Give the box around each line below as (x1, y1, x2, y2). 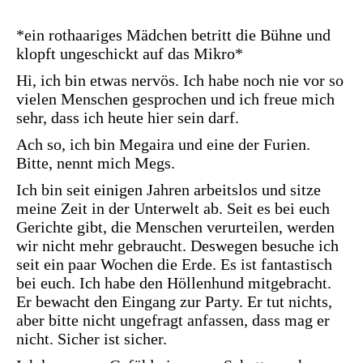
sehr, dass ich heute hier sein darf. (16, 109, 239, 127)
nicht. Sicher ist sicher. (16, 330, 167, 348)
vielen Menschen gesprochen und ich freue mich (16, 90, 335, 109)
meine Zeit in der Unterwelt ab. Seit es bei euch (16, 199, 330, 218)
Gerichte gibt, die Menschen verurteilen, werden (16, 218, 335, 237)
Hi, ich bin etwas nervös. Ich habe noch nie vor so (16, 71, 344, 90)
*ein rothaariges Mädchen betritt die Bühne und (16, 26, 331, 45)
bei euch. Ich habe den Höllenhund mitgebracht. (16, 274, 331, 293)
